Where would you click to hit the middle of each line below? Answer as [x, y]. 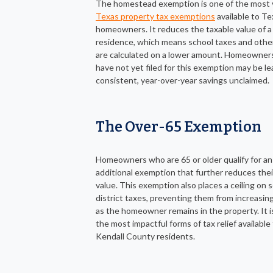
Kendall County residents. [145, 236]
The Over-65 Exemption [179, 126]
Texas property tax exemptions [155, 16]
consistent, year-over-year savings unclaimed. [183, 80]
